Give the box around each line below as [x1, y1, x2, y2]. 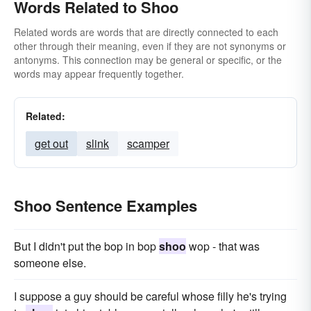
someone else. [14, 255, 86, 271]
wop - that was [186, 238, 260, 254]
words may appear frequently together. [14, 67, 184, 81]
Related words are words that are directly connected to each [14, 25, 278, 39]
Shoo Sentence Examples [14, 194, 197, 217]
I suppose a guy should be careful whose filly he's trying [14, 288, 287, 304]
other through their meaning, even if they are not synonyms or [14, 39, 286, 53]
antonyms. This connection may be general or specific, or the [14, 53, 282, 67]
